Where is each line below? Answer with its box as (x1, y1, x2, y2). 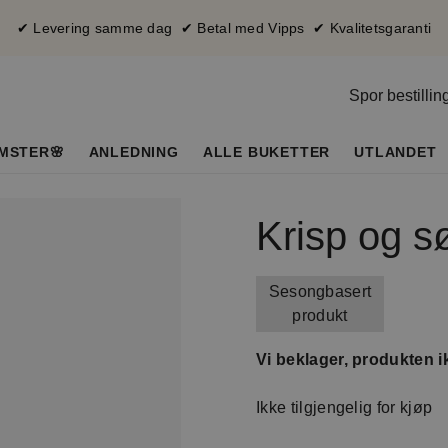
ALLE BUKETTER (202, 144, 331, 160)
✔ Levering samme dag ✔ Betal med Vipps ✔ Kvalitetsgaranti (16, 20, 432, 36)
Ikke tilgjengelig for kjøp (256, 399, 433, 416)
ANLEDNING (88, 144, 179, 160)
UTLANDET (354, 144, 437, 160)
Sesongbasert (268, 283, 372, 300)
